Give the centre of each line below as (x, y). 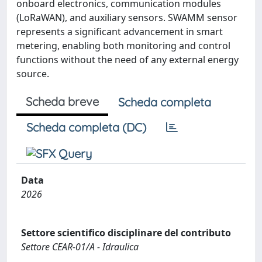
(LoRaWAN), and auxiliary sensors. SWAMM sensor (127, 17)
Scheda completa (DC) (86, 127)
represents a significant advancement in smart (120, 31)
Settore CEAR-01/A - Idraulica (80, 247)
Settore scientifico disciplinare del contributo (126, 232)
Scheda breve (62, 101)
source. (33, 73)
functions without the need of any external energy (127, 59)
